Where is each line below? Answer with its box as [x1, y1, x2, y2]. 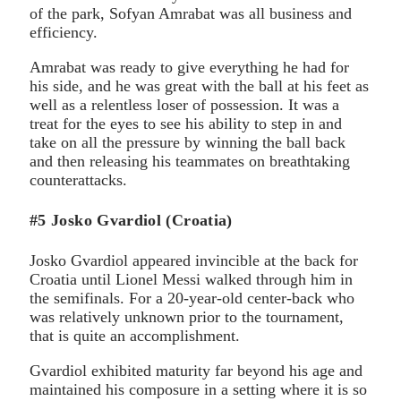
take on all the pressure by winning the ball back [30, 133, 346, 152]
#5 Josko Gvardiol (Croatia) [30, 211, 233, 230]
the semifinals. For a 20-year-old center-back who [30, 289, 354, 308]
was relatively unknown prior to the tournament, [30, 308, 344, 327]
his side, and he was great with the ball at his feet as [30, 77, 369, 96]
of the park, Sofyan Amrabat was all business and [30, 4, 352, 23]
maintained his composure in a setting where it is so [30, 380, 367, 399]
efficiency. [30, 23, 98, 42]
